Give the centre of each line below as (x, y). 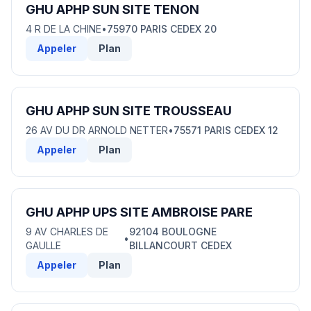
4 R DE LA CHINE (64, 29)
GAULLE (43, 245)
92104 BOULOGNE (173, 232)
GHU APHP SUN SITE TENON (112, 9)
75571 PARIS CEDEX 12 (226, 130)
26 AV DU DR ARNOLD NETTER (97, 130)
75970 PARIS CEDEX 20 (162, 29)
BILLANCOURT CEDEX (180, 245)
